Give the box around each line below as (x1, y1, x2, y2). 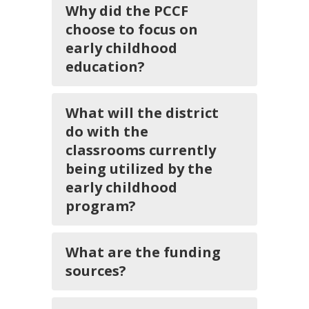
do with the (66, 122, 148, 141)
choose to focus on (66, 20, 198, 39)
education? (66, 57, 145, 76)
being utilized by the (66, 159, 212, 178)
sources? (66, 261, 126, 280)
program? (66, 197, 136, 215)
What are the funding (66, 243, 221, 261)
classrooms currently (66, 141, 216, 159)
